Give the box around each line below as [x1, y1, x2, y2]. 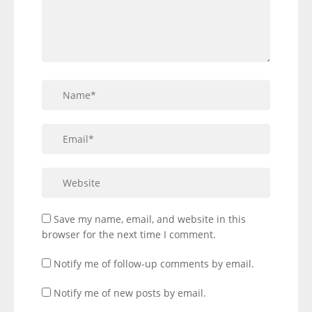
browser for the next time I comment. [42, 228, 216, 241]
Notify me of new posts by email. [54, 286, 206, 299]
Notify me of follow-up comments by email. [54, 257, 254, 270]
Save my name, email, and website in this [54, 212, 246, 226]
